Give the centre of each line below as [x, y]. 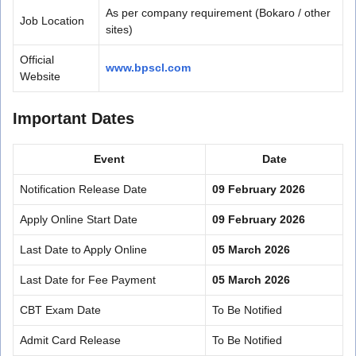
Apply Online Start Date [79, 219]
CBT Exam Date [60, 310]
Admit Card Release [70, 340]
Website [40, 76]
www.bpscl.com [148, 67]
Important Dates [74, 118]
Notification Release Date [83, 189]
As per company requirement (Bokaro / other [218, 12]
